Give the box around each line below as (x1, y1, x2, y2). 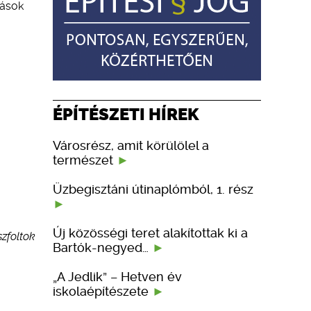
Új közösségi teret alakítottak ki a (53, 225, 248, 240)
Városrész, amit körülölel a (53, 137, 209, 153)
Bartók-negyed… (53, 239, 152, 255)
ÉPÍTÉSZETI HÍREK (53, 103, 199, 124)
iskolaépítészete (53, 283, 152, 299)
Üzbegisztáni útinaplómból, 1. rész (53, 181, 253, 196)
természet (53, 152, 117, 167)
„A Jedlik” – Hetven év (53, 269, 182, 284)
